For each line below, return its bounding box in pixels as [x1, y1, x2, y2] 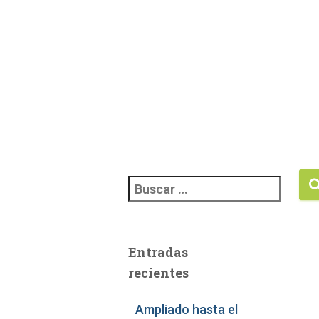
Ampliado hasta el [135, 302, 238, 317]
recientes [127, 264, 189, 281]
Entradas [127, 244, 188, 261]
